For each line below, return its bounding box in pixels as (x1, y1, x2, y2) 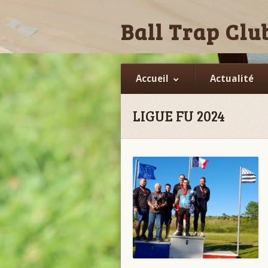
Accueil (136, 73, 169, 84)
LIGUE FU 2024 (133, 106, 225, 126)
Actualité (210, 73, 254, 84)
